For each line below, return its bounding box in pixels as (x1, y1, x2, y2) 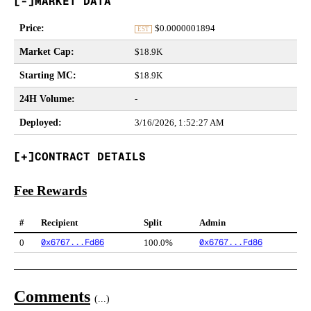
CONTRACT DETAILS (35, 149, 146, 164)
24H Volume (19, 94, 72, 104)
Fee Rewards (14, 183, 87, 198)
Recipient (41, 217, 78, 228)
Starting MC (19, 70, 73, 81)
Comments (14, 287, 90, 306)
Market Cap (19, 47, 71, 57)
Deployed (19, 117, 58, 128)
